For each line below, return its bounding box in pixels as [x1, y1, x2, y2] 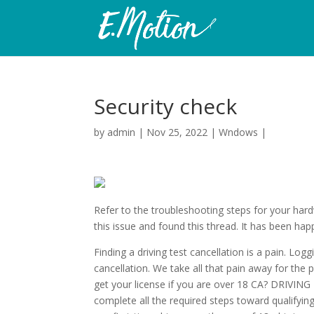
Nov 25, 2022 [146, 125, 208, 139]
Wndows [219, 125, 259, 139]
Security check [94, 92, 238, 121]
